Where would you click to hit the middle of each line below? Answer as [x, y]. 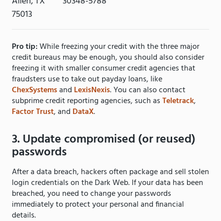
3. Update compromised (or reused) [104, 140]
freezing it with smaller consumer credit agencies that [104, 69]
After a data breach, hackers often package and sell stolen [110, 172]
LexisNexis [92, 91]
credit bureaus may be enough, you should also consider [108, 58]
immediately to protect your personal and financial [98, 205]
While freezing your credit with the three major [119, 47]
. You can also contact [148, 91]
